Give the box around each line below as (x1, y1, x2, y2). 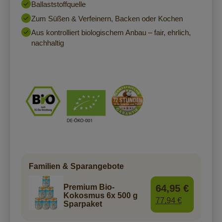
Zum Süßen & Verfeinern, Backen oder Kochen (31, 14, 183, 23)
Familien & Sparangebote (28, 162, 124, 171)
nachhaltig (31, 39, 64, 48)
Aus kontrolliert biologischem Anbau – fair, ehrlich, (31, 28, 191, 37)
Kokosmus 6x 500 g (63, 191, 138, 200)
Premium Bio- (63, 183, 114, 192)
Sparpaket (63, 200, 102, 209)
